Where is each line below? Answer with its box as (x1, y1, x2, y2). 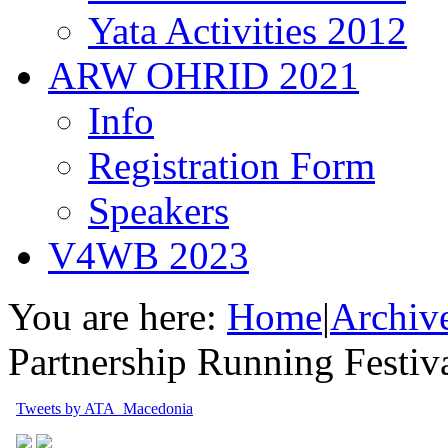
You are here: (8, 295, 217, 338)
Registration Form (88, 144, 375, 187)
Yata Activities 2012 (88, 9, 407, 52)
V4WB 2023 (48, 234, 249, 277)
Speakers (88, 189, 229, 232)
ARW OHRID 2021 (48, 54, 359, 97)
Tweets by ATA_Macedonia (16, 400, 193, 417)
